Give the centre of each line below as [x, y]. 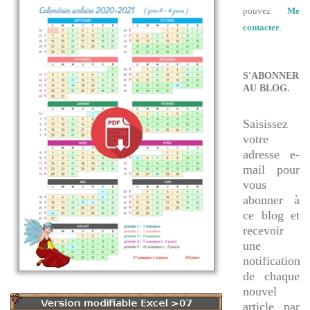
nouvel [260, 292]
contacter [261, 27]
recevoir [263, 231]
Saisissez [265, 124]
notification [272, 261]
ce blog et [271, 216]
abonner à [271, 200]
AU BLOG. [266, 88]
